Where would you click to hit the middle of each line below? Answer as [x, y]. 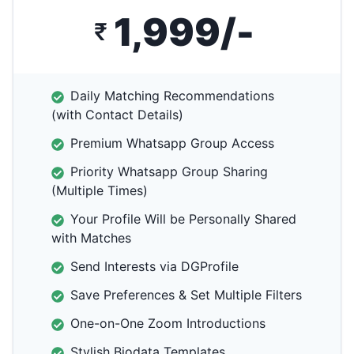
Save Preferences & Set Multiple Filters [186, 294]
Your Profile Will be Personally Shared [183, 218]
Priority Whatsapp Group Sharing [169, 171]
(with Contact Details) [117, 114]
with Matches [91, 237]
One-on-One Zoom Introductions [168, 323]
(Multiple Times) [100, 190]
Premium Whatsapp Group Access [172, 143]
